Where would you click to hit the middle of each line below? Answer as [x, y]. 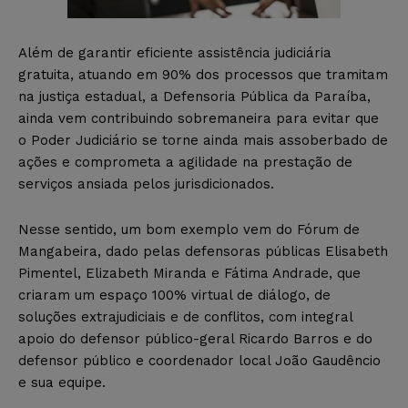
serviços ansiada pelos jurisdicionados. [146, 184]
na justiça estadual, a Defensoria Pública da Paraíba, [194, 96]
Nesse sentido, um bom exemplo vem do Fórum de [189, 229]
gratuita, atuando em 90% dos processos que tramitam [203, 74]
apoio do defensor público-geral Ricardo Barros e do [195, 338]
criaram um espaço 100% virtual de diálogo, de [174, 295]
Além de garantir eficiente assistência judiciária [175, 52]
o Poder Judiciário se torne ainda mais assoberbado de [203, 140]
